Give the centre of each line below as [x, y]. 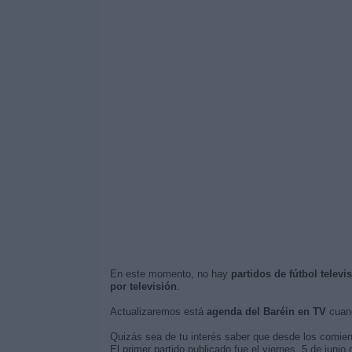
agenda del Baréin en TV [266, 312]
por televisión [143, 286]
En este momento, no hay [170, 274]
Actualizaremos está [158, 312]
